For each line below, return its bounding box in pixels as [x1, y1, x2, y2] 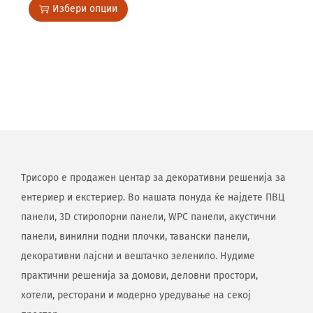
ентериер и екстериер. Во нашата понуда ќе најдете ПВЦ [21, 191, 284, 203]
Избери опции [52, 3, 117, 15]
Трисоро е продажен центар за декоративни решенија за [21, 172, 286, 184]
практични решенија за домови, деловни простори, [21, 270, 258, 282]
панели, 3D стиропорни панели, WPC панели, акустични [21, 211, 276, 223]
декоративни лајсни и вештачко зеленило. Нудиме [21, 250, 255, 262]
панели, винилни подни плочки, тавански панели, [21, 231, 249, 242]
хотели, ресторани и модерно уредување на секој [21, 289, 251, 301]
